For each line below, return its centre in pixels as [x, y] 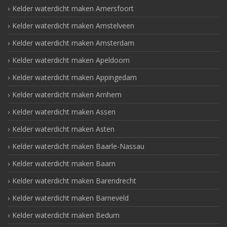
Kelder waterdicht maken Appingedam [74, 78]
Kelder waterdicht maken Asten [63, 129]
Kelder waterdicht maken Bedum [66, 215]
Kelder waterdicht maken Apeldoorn [71, 60]
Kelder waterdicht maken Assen [64, 112]
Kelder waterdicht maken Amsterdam [73, 43]
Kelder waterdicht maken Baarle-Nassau [78, 146]
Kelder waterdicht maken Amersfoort [73, 9]
